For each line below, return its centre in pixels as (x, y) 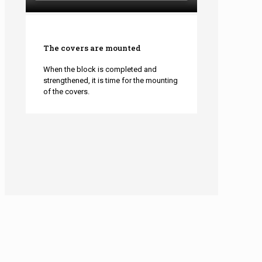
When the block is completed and (100, 70)
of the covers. (66, 92)
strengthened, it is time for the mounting (110, 81)
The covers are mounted (92, 48)
